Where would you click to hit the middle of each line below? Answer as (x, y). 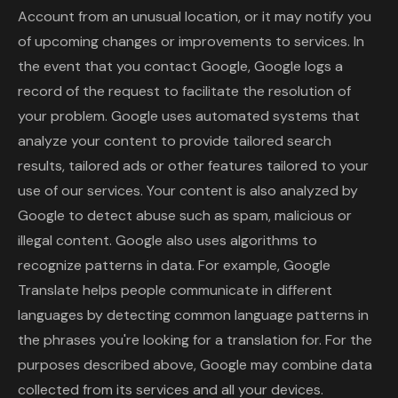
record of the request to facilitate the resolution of (184, 91)
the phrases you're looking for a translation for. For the (195, 340)
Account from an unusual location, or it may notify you (195, 16)
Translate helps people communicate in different (175, 290)
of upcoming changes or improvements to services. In (191, 41)
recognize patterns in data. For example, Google (174, 265)
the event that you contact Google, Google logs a (180, 66)
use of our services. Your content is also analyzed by (188, 191)
